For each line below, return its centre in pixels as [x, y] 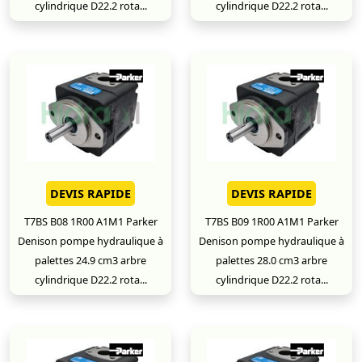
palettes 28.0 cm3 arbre [271, 260]
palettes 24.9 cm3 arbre [90, 260]
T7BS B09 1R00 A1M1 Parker [271, 221]
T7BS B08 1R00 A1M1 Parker [90, 221]
